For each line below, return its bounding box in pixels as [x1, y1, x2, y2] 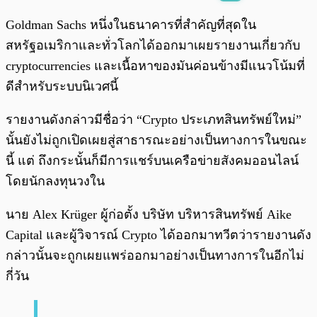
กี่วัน [6, 269, 29, 284]
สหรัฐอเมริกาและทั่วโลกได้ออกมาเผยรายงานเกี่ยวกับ [6, 38, 300, 53]
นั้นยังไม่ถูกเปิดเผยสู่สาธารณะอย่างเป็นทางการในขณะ [6, 133, 307, 148]
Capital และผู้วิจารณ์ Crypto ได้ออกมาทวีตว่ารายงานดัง [6, 228, 311, 243]
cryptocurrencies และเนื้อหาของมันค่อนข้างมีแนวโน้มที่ [6, 59, 305, 74]
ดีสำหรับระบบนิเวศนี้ [6, 79, 118, 94]
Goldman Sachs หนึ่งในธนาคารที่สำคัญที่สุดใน [6, 18, 256, 33]
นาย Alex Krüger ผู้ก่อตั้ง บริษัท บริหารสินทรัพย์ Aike [6, 207, 292, 222]
